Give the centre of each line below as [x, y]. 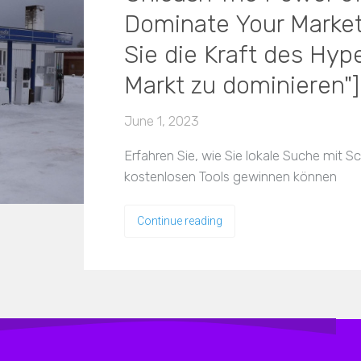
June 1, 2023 [162, 121]
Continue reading [180, 221]
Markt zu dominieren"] [242, 85]
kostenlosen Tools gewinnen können [230, 176]
